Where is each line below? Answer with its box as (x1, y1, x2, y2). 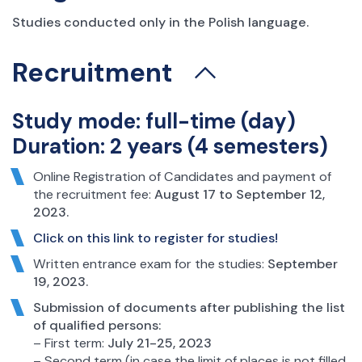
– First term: (32, 334, 107, 351)
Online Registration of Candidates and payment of (32, 167, 331, 185)
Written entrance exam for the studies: (32, 255, 267, 272)
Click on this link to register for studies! (32, 229, 278, 246)
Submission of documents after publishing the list (32, 298, 345, 316)
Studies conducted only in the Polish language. (12, 13, 309, 31)
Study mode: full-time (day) (12, 107, 296, 136)
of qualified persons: (32, 316, 161, 334)
